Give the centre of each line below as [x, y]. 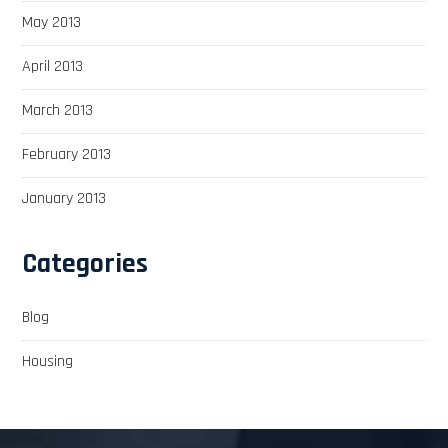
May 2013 [52, 22]
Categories [85, 263]
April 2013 [53, 66]
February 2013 [67, 154]
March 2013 [58, 110]
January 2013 [64, 198]
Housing [48, 361]
